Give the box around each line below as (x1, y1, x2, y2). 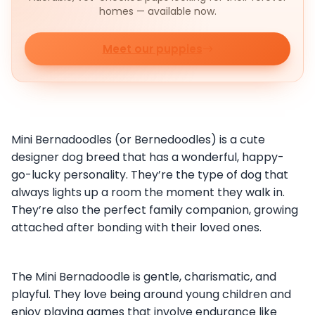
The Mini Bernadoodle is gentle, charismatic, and (11, 268, 276, 285)
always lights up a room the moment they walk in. (11, 184, 285, 200)
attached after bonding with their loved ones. (11, 219, 262, 236)
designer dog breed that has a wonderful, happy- (11, 148, 284, 165)
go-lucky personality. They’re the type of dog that (11, 166, 288, 183)
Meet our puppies (102, 41, 202, 57)
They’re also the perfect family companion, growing (11, 201, 298, 218)
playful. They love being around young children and (11, 285, 291, 302)
